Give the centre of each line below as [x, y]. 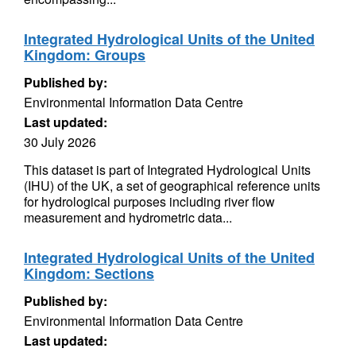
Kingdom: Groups [85, 55]
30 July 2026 [60, 142]
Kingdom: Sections [89, 273]
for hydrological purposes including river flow [149, 201]
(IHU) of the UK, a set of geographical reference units [172, 186]
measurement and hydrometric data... [128, 217]
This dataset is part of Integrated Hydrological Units [167, 170]
